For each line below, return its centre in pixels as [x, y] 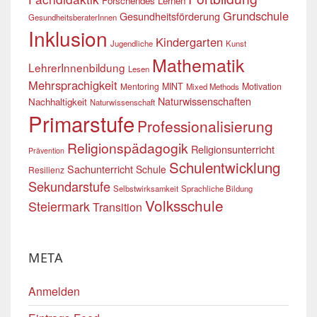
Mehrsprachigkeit [73, 85]
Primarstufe [81, 123]
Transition [117, 207]
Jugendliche [132, 43]
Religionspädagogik [128, 148]
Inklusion [68, 38]
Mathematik [198, 64]
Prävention [46, 150]
